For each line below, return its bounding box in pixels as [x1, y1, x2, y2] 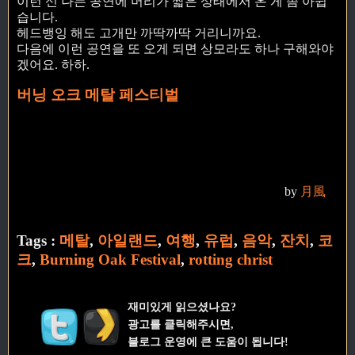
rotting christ [189, 250, 273, 268]
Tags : [17, 231, 59, 249]
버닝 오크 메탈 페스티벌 [17, 86, 179, 104]
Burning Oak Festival [40, 250, 181, 268]
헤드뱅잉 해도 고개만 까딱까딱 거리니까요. [17, 26, 261, 40]
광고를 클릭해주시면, [127, 317, 234, 330]
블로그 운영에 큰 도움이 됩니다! [127, 334, 288, 348]
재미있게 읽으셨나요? [127, 300, 236, 313]
